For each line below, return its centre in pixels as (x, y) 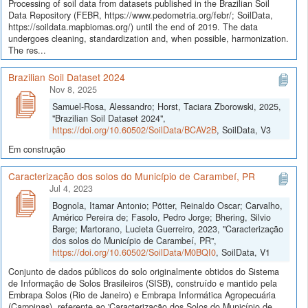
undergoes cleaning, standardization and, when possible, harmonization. (148, 38)
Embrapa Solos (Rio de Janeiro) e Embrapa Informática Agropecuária (142, 295)
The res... (27, 50)
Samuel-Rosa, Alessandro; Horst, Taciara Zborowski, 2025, (167, 107)
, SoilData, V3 (244, 130)
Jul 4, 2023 (71, 189)
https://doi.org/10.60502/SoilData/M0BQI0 (134, 253)
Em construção (37, 149)
